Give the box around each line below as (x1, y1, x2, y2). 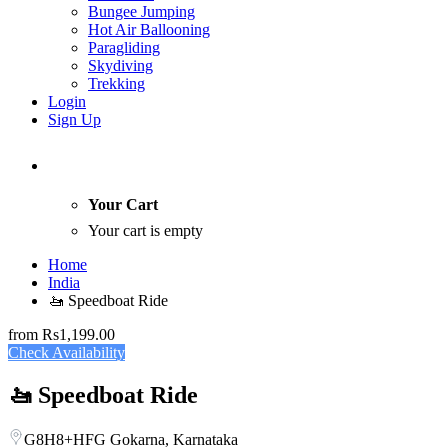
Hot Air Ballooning (88, 21, 210, 38)
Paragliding (88, 39, 160, 56)
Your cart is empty (88, 222, 203, 240)
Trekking (88, 75, 145, 92)
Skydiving (88, 57, 153, 74)
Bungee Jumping (88, 3, 195, 20)
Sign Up (48, 111, 101, 128)
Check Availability (8, 344, 125, 362)
